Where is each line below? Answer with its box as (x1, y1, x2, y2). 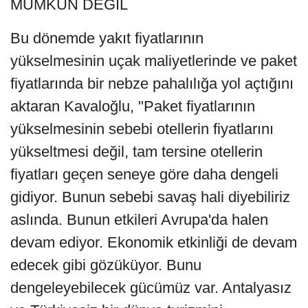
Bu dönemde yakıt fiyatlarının (10, 30, 203, 47)
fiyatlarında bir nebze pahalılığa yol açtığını (10, 75, 294, 93)
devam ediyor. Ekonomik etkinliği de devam (10, 234, 297, 252)
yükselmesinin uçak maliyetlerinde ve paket (10, 52, 297, 70)
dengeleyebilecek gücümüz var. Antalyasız (10, 279, 291, 297)
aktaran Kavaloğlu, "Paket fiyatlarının (10, 98, 255, 115)
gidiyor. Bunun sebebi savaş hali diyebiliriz (10, 188, 290, 206)
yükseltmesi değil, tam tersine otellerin (10, 143, 263, 161)
